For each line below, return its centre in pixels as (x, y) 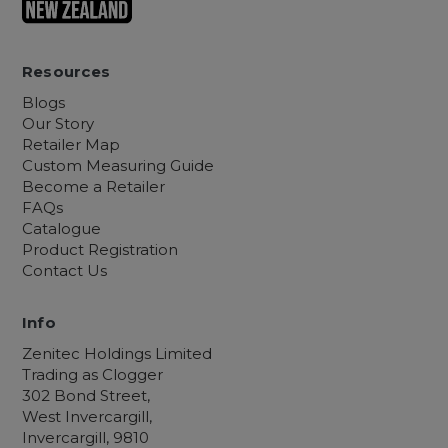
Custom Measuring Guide (117, 166)
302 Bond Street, (85, 395)
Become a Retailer (93, 187)
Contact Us (64, 271)
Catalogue (61, 229)
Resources (65, 72)
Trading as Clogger (92, 374)
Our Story (57, 124)
